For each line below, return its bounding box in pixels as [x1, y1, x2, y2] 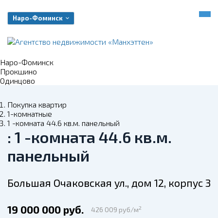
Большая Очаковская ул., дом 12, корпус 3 [7, 177, 211, 189]
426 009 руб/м [91, 205, 139, 214]
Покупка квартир [7, 100, 67, 109]
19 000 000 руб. [7, 203, 84, 216]
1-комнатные [7, 109, 52, 118]
